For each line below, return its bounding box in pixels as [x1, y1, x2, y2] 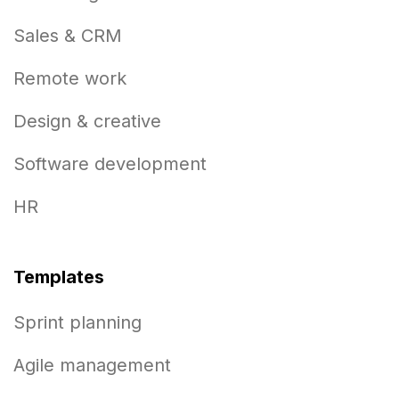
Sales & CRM [13, 25, 122, 46]
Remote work [13, 68, 126, 89]
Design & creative [13, 110, 161, 132]
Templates [13, 266, 104, 288]
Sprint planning [13, 312, 142, 333]
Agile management [13, 354, 171, 376]
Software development [13, 153, 207, 175]
